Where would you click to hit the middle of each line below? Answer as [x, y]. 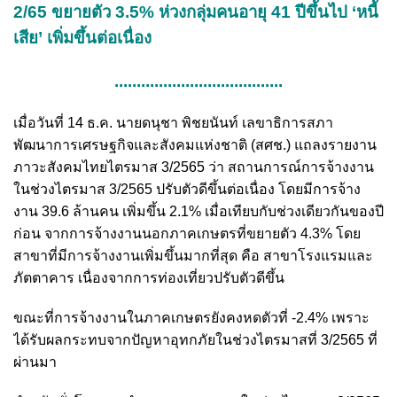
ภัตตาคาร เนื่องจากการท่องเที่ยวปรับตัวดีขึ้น [149, 277]
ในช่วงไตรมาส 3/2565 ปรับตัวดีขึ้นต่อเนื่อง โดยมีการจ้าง [187, 189]
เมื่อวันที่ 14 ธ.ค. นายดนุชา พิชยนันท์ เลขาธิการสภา [173, 122]
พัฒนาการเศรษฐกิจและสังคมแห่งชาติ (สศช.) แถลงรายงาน [195, 144]
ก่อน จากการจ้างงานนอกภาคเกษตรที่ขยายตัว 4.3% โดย [187, 233]
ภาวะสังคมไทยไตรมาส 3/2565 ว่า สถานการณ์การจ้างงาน [194, 167]
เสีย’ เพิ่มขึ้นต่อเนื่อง [82, 37]
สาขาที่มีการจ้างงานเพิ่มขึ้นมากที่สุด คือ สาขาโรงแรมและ [193, 255]
